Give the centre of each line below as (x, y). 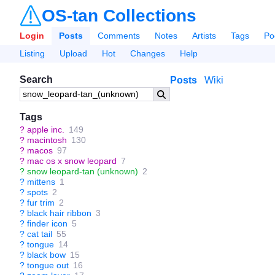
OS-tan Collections (119, 16)
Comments (119, 36)
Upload (73, 53)
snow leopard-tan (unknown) (83, 171)
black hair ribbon (59, 213)
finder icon (47, 223)
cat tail (40, 234)
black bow (46, 255)
